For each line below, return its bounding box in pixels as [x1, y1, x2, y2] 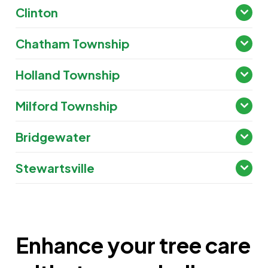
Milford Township [16, 98, 118, 114]
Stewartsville [16, 160, 95, 176]
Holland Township [16, 67, 121, 83]
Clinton [16, 5, 59, 20]
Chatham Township [16, 36, 130, 51]
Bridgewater [16, 129, 92, 145]
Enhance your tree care [16, 232, 251, 259]
